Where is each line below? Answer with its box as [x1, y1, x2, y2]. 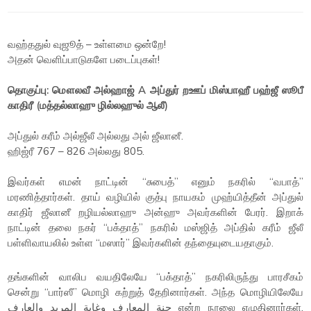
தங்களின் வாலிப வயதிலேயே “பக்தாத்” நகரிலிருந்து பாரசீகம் [8, 270, 303, 283]
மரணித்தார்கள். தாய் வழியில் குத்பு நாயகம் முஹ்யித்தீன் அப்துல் [8, 190, 303, 203]
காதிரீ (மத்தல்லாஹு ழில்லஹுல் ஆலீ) [8, 99, 169, 112]
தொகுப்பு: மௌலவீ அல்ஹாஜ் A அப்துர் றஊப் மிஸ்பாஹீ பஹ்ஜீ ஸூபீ [8, 83, 303, 96]
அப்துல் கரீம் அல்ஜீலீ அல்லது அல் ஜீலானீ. [8, 129, 184, 142]
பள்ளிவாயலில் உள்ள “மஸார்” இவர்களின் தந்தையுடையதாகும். [8, 236, 274, 249]
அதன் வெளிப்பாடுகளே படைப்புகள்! [8, 53, 160, 66]
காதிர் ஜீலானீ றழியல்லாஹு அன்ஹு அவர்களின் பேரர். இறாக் [8, 205, 303, 219]
